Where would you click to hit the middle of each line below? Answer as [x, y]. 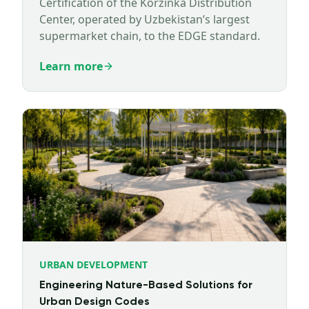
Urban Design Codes [94, 302]
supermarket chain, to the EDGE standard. [150, 36]
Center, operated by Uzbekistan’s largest [144, 19]
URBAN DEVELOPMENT [93, 265]
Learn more [71, 66]
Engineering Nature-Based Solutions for [146, 286]
